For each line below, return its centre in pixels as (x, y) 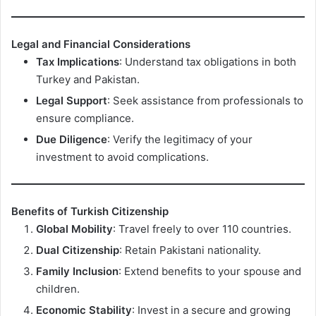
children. (58, 288)
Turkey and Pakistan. (88, 80)
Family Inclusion (77, 271)
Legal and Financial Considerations (101, 44)
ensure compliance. (85, 119)
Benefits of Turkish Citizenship (90, 211)
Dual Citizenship (78, 250)
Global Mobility (74, 229)
